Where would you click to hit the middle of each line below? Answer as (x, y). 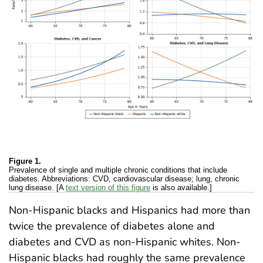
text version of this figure (108, 188)
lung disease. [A (37, 188)
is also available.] (181, 188)
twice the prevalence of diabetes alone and (112, 226)
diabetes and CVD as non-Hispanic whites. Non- (125, 242)
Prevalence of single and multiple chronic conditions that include (118, 170)
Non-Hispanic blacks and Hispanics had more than (129, 210)
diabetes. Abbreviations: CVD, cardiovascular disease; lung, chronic (124, 179)
